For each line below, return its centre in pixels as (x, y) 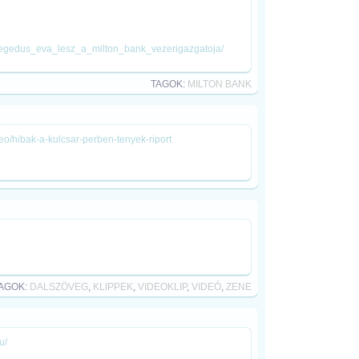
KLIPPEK (113, 287)
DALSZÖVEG (59, 287)
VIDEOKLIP (162, 287)
